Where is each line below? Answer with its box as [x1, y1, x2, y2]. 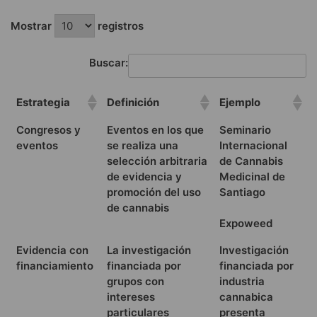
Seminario [219, 122, 271, 137]
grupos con [107, 274, 164, 288]
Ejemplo [219, 95, 260, 109]
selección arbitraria [107, 154, 207, 168]
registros [95, 18, 144, 33]
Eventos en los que [107, 122, 204, 137]
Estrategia [16, 95, 70, 109]
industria [219, 274, 265, 288]
